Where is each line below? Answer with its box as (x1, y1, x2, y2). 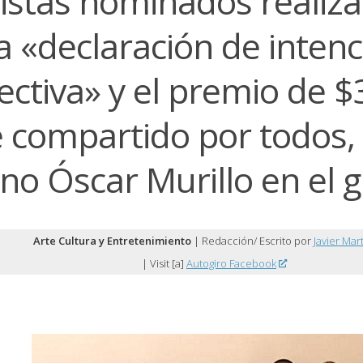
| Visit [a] (141, 256, 186, 271)
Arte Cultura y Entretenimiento (32, 233, 191, 249)
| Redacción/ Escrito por (190, 233, 314, 249)
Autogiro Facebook (186, 256, 276, 271)
